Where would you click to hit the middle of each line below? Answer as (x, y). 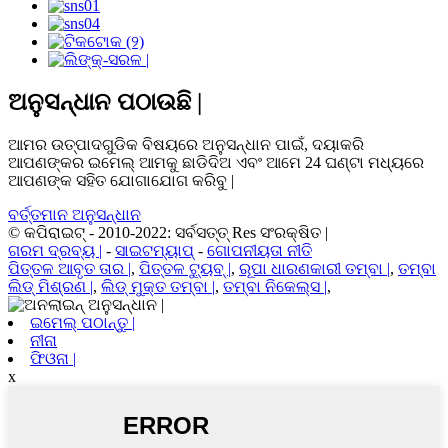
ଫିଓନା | (53, 358)
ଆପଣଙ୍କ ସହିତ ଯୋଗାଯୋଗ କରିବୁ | (121, 180)
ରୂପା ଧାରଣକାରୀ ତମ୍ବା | (314, 268)
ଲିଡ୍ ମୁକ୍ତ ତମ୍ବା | (158, 286)
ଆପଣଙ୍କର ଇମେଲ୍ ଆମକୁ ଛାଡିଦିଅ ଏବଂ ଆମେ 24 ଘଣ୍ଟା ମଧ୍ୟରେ (216, 162)
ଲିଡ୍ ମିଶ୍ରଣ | (50, 286)
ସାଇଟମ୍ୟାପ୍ (154, 250)
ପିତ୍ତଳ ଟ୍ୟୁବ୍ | (185, 268)
